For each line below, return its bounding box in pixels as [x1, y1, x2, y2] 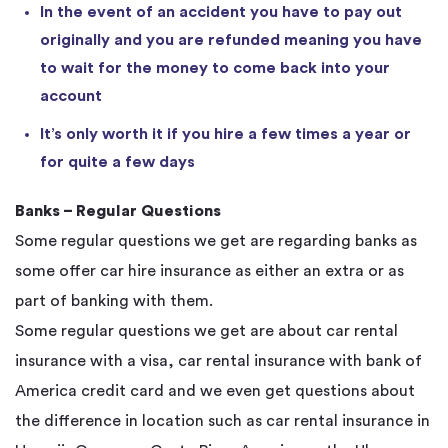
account [40, 88, 102, 105]
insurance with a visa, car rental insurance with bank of [15, 353, 422, 370]
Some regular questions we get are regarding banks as [15, 233, 417, 250]
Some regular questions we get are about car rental [15, 323, 398, 340]
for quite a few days [40, 154, 195, 171]
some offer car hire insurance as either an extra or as [15, 263, 404, 280]
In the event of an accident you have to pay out [40, 4, 402, 21]
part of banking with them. [15, 293, 213, 310]
